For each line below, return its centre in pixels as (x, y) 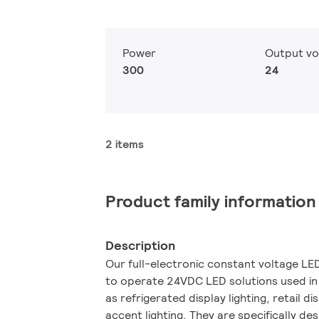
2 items (125, 144)
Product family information (211, 201)
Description (141, 245)
